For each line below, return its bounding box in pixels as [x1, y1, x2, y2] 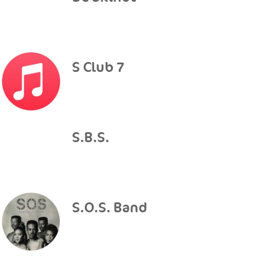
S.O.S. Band [71, 199, 147, 216]
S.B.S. [71, 129, 109, 146]
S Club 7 [71, 59, 125, 76]
